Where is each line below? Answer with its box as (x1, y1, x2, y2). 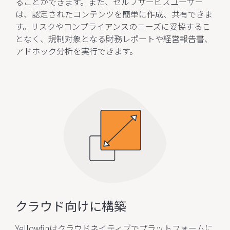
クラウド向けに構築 (15, 196, 126, 215)
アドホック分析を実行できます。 (15, 44, 138, 57)
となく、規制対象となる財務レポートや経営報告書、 (15, 32, 213, 45)
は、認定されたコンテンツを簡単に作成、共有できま (15, 7, 213, 20)
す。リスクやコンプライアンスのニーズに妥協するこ (15, 20, 210, 32)
